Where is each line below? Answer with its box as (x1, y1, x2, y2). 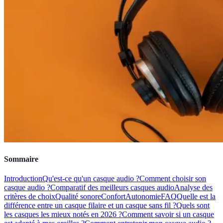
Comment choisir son (139, 174, 206, 183)
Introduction (4, 174, 42, 183)
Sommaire (4, 155, 38, 164)
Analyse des (174, 183, 213, 192)
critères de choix (4, 192, 55, 201)
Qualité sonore (55, 192, 101, 201)
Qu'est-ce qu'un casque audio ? (42, 174, 139, 183)
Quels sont (176, 201, 210, 210)
